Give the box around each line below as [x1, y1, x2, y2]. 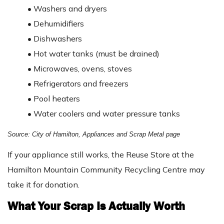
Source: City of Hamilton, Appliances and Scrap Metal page [7, 130, 180, 138]
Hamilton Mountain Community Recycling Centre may [7, 164, 205, 175]
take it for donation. [7, 179, 79, 190]
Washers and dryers [33, 3, 107, 14]
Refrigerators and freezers [33, 78, 128, 89]
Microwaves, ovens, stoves [33, 63, 132, 74]
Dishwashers [33, 33, 82, 44]
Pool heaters [33, 93, 80, 104]
